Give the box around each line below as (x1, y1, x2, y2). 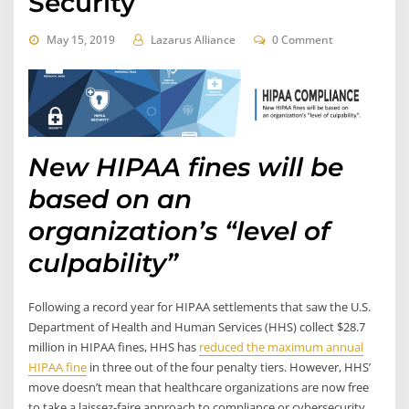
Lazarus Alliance (150, 32, 236, 48)
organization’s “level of (28, 215, 330, 247)
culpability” (28, 247, 179, 279)
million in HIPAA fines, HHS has (28, 338, 200, 355)
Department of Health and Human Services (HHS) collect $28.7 (28, 318, 366, 335)
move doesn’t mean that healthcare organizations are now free (28, 378, 370, 395)
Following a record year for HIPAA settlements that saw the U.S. (28, 298, 372, 315)
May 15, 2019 (46, 32, 115, 48)
